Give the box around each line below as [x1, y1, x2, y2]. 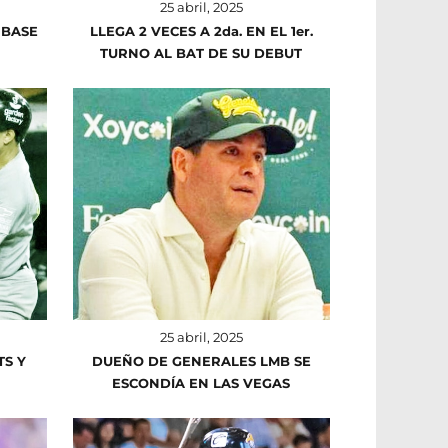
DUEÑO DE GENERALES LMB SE [91, 352, 311, 369]
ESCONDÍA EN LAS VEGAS [112, 374, 291, 391]
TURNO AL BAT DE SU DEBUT [100, 45, 303, 62]
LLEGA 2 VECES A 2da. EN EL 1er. [89, 23, 313, 40]
